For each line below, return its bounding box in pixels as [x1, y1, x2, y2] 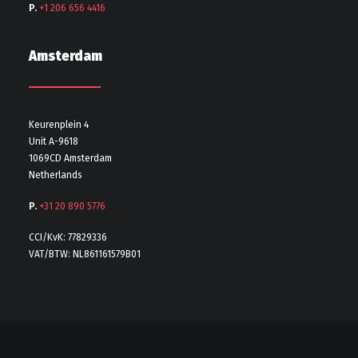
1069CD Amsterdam [29, 153, 112, 164]
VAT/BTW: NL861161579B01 [29, 249, 141, 260]
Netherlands [29, 169, 82, 181]
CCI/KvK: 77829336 [29, 232, 107, 243]
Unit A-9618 [29, 136, 78, 147]
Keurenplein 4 [29, 119, 89, 130]
